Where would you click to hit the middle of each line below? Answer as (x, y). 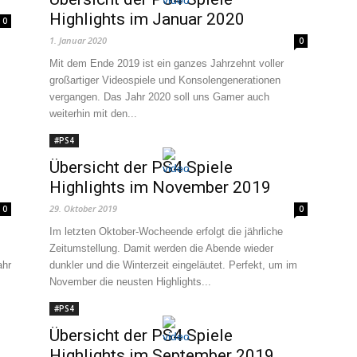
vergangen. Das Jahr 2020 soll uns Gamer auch (159, 97)
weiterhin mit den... (93, 114)
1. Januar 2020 (78, 40)
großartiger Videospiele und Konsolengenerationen (165, 80)
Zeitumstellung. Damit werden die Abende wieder (161, 248)
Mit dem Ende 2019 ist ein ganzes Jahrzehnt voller (167, 63)
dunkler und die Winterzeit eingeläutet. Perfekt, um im (173, 265)
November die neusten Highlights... (130, 282)
